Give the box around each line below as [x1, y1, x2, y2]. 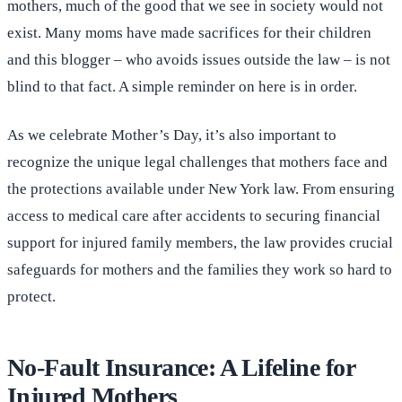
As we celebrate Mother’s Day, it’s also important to [7, 127, 336, 144]
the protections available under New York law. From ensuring [7, 180, 395, 198]
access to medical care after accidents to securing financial [7, 207, 380, 225]
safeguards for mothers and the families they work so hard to [7, 261, 392, 279]
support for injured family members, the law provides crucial [7, 234, 393, 252]
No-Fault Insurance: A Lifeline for [7, 354, 354, 382]
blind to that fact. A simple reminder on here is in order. [7, 78, 357, 96]
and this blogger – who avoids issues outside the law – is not [7, 51, 390, 69]
